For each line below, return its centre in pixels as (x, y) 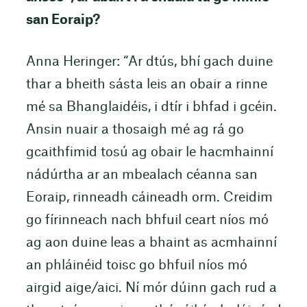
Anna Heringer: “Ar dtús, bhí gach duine (149, 62)
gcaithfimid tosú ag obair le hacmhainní (149, 153)
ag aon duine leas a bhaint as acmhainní (151, 243)
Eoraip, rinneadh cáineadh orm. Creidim (149, 198)
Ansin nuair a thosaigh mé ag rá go (135, 130)
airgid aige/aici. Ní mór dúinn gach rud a (151, 288)
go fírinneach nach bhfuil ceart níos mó (147, 221)
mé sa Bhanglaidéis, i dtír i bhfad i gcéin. (151, 108)
